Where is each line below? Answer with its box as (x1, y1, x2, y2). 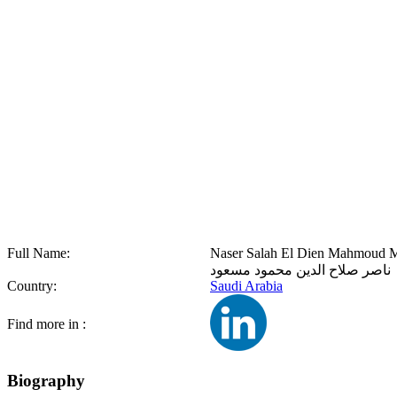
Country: (7, 278, 57, 293)
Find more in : (7, 316, 86, 331)
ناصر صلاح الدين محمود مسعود (210, 262, 391, 277)
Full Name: (7, 245, 70, 261)
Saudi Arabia (210, 278, 283, 293)
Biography (7, 370, 85, 390)
